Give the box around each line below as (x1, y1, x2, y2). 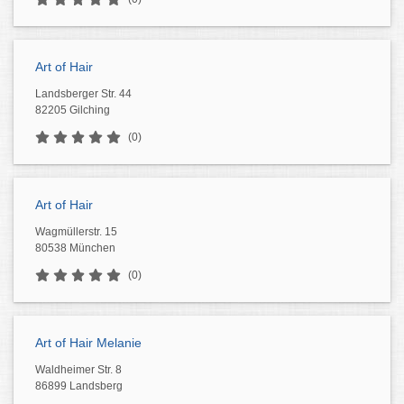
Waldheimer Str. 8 (35, 363, 122, 376)
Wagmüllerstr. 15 (35, 225, 117, 238)
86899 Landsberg (35, 380, 123, 392)
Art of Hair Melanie (35, 335, 142, 350)
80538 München (35, 242, 115, 254)
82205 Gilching (35, 104, 110, 116)
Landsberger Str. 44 (35, 87, 132, 100)
